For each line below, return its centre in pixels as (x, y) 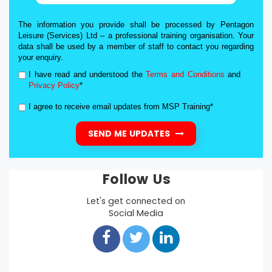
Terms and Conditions (185, 74)
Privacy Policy (54, 85)
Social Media (136, 213)
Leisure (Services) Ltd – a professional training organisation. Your (136, 36)
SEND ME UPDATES (130, 134)
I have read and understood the (87, 74)
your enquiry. (41, 57)
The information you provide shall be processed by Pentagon (136, 25)
